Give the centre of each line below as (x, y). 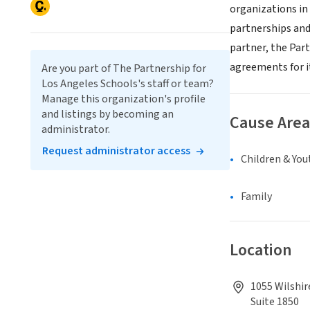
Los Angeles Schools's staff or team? (128, 84)
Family (256, 197)
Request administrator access (116, 151)
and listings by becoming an (108, 114)
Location (261, 250)
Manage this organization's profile (124, 99)
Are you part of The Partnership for (124, 69)
